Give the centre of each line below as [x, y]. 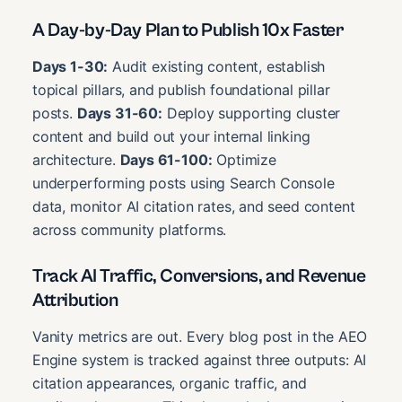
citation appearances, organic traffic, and [170, 383]
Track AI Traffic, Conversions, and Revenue [199, 276]
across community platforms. [130, 229]
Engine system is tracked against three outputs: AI [200, 359]
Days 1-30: [70, 66]
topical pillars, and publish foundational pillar [181, 89]
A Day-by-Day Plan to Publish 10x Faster [188, 31]
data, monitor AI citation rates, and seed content [194, 206]
